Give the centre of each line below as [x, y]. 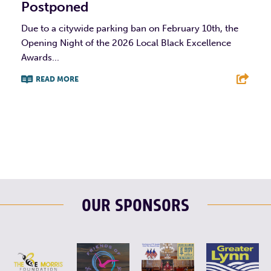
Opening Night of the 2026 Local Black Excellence [126, 43]
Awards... [40, 57]
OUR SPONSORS [135, 206]
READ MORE [57, 79]
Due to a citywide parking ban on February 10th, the [130, 28]
